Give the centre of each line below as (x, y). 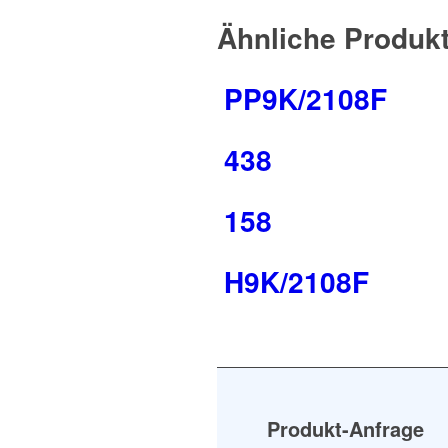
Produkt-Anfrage (345, 428)
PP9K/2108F (305, 98)
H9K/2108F (296, 281)
